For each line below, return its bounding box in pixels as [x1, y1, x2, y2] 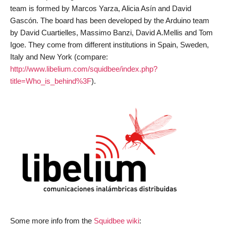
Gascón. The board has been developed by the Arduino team [10, 16, 209, 25]
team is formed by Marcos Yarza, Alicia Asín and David [10, 4, 191, 13]
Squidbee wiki [94, 216, 139, 225]
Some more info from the [10, 216, 94, 225]
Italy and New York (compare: [10, 52, 108, 61]
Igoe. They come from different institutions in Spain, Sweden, [10, 40, 209, 49]
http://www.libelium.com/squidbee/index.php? [10, 65, 157, 73]
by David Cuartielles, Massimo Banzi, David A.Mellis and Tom [10, 28, 213, 37]
